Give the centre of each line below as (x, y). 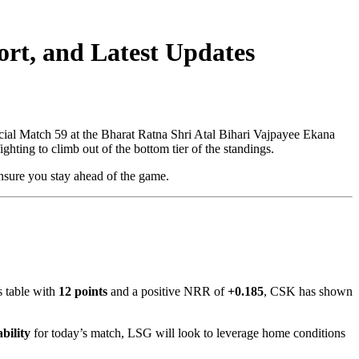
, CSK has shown (308, 291)
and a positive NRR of (167, 291)
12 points (83, 291)
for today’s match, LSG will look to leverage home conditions (188, 333)
